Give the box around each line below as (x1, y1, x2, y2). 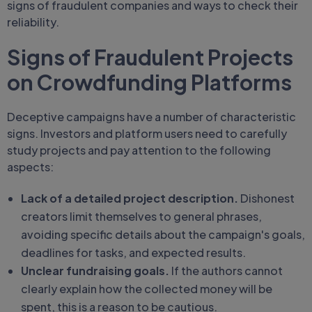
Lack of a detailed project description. (21, 191, 240, 205)
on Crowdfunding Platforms (7, 69, 292, 95)
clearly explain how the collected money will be (21, 281, 272, 296)
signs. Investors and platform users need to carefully (7, 126, 287, 141)
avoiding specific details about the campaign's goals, (21, 227, 305, 242)
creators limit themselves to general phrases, (21, 209, 262, 224)
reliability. (7, 15, 59, 29)
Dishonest (240, 191, 295, 205)
